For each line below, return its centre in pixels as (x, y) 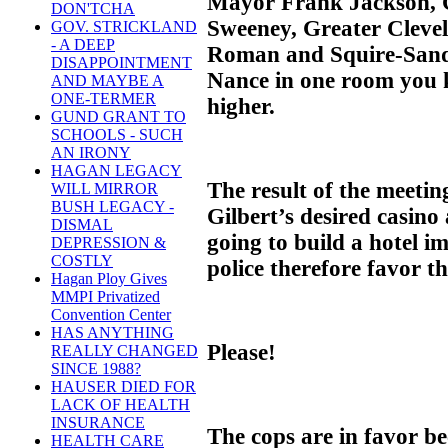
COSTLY (82, 261)
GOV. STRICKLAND (124, 27)
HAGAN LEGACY (116, 171)
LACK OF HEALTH (120, 405)
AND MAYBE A (107, 81)
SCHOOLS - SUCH (117, 135)
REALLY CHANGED (124, 351)
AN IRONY (91, 153)
